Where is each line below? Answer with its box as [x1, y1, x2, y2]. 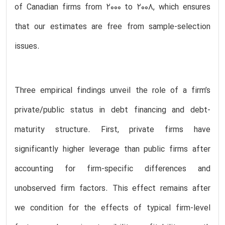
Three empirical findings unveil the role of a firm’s [15, 84, 210, 97]
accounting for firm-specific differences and [15, 163, 210, 175]
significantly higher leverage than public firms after [15, 143, 210, 156]
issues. [15, 40, 40, 53]
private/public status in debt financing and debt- [15, 104, 210, 117]
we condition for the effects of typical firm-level [15, 202, 210, 214]
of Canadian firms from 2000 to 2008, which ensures [15, 1, 210, 14]
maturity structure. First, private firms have [15, 124, 210, 136]
